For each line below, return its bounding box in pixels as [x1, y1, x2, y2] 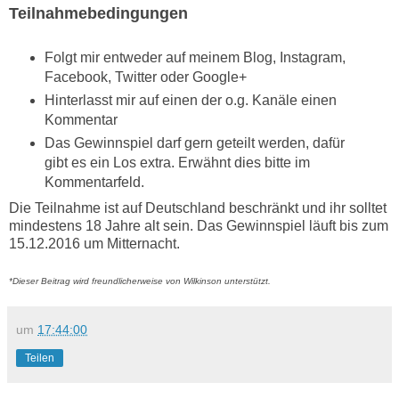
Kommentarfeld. [44, 175, 144, 191]
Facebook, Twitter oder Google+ [44, 69, 247, 85]
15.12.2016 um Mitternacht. [9, 236, 180, 252]
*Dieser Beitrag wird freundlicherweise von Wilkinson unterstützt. [9, 276, 271, 287]
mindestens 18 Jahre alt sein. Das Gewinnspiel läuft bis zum [9, 218, 388, 234]
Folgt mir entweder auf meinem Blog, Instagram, [44, 50, 346, 66]
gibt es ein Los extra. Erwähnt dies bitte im [44, 155, 310, 171]
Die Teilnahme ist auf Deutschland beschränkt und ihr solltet [9, 200, 387, 216]
